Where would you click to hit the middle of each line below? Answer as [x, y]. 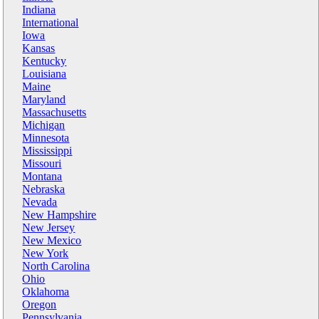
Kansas [39, 48]
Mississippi [47, 150]
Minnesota [46, 137]
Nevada [40, 202]
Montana [42, 176]
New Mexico [52, 240]
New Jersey [49, 227]
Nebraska [44, 189]
